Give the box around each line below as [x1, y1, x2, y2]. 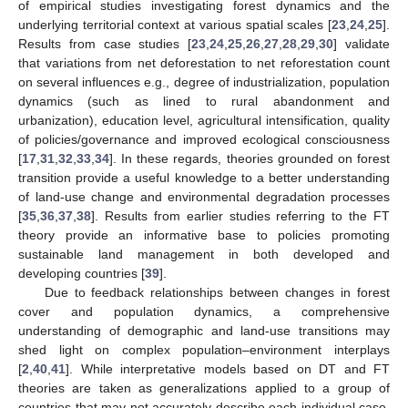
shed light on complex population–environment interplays [18, 342, 390, 357]
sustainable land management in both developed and [18, 246, 390, 261]
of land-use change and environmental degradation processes [18, 189, 390, 204]
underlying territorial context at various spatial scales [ [18, 16, 331, 32]
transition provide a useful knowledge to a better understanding [18, 169, 390, 185]
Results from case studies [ [18, 36, 192, 51]
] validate [333, 36, 391, 51]
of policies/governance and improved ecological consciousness [18, 131, 390, 147]
